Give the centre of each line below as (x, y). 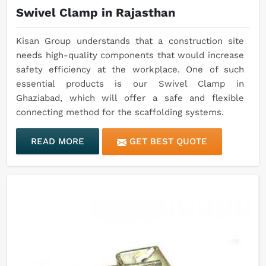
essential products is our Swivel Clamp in (130, 84)
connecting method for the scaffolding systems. (120, 113)
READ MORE (58, 142)
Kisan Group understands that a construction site (130, 41)
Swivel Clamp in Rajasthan (96, 13)
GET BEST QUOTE (167, 142)
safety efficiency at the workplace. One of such (130, 70)
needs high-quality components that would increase (130, 56)
